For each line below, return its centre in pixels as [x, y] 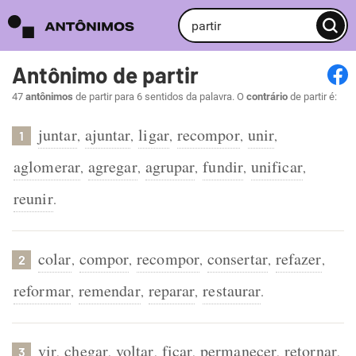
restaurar [232, 290]
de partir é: [312, 97]
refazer [298, 259]
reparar [172, 290]
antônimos [49, 97]
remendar [109, 290]
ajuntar [108, 135]
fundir [223, 166]
